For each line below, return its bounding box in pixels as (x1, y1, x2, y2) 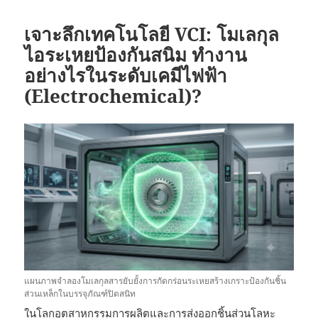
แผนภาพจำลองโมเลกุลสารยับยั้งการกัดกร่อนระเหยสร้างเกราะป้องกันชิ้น (24, 275, 287, 287)
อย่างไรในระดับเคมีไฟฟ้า (24, 62, 228, 89)
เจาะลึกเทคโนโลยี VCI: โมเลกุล (24, 21, 280, 48)
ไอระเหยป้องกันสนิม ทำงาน (24, 42, 248, 68)
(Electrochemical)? (24, 83, 202, 109)
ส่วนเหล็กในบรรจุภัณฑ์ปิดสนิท (24, 287, 136, 300)
